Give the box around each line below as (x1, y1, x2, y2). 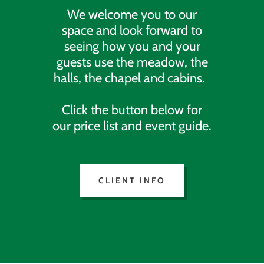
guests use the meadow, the (56, 54, 208, 70)
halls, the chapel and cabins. (53, 70, 211, 86)
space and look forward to (62, 22, 202, 38)
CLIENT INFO (98, 174, 166, 186)
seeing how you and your (64, 38, 200, 54)
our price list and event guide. (52, 117, 212, 134)
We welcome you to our (67, 6, 197, 22)
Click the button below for (62, 101, 202, 118)
